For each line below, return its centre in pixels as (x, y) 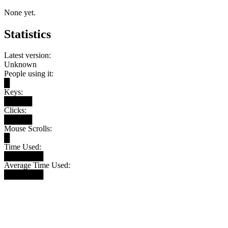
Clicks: (15, 110)
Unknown (20, 65)
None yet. (20, 12)
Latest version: (27, 55)
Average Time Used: (37, 165)
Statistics (27, 34)
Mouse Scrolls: (28, 129)
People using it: (29, 74)
